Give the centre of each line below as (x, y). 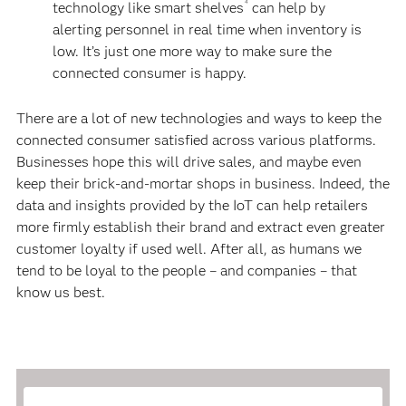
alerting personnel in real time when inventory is (208, 29)
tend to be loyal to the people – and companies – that (186, 270)
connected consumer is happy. (150, 72)
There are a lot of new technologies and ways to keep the (198, 118)
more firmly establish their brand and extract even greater (200, 227)
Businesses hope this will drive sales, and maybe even (188, 161)
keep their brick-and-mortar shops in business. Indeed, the (203, 183)
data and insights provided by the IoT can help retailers (192, 205)
